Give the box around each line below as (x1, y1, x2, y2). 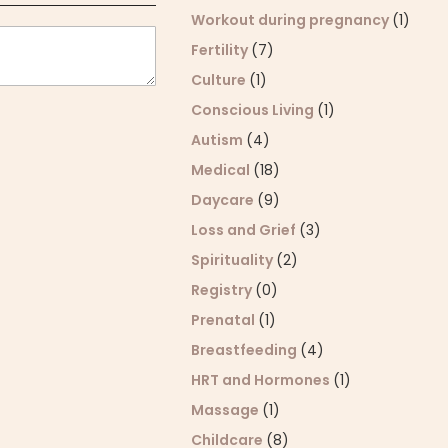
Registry (191, 280, 256, 300)
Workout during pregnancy (191, 10, 393, 30)
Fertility (191, 40, 252, 60)
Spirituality (191, 250, 277, 270)
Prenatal (191, 310, 259, 330)
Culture (191, 70, 250, 90)
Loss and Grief (191, 220, 300, 240)
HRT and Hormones (191, 370, 334, 390)
